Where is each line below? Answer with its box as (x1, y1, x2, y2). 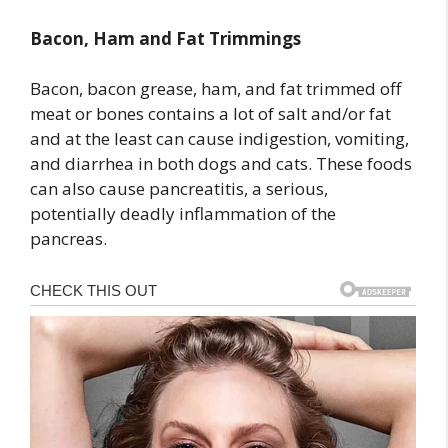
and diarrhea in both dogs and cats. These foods (30, 152, 412, 176)
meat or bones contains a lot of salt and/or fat (30, 102, 391, 126)
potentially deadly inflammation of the (30, 202, 336, 226)
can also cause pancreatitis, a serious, (30, 177, 328, 201)
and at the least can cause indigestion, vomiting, (30, 127, 409, 151)
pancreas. (30, 227, 107, 251)
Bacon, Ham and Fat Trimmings (30, 26, 301, 50)
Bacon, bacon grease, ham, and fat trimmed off (30, 77, 401, 101)
